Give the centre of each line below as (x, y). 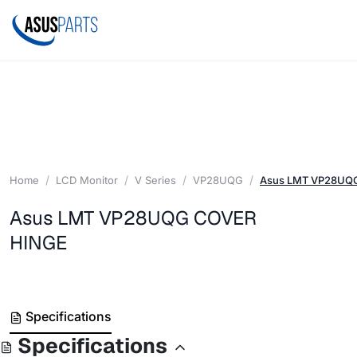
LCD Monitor (87, 180)
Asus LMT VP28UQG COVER (133, 218)
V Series (155, 180)
